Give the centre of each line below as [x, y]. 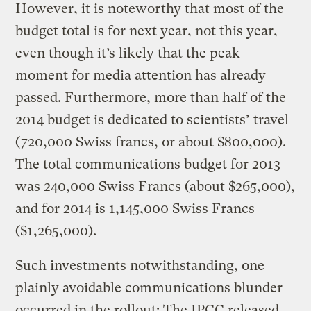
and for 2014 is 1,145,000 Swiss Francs [135, 208]
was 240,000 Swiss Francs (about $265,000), [155, 186]
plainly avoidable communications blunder [149, 287]
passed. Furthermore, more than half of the [151, 97]
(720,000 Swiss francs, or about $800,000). [151, 142]
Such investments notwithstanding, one [140, 265]
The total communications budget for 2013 [148, 164]
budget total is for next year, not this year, [147, 31]
